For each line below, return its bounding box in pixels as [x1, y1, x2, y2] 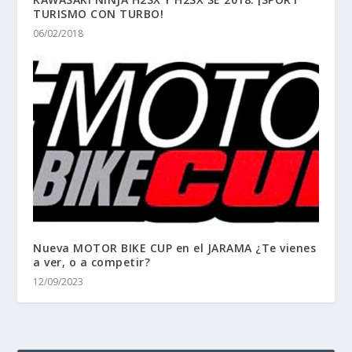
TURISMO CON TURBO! [33, 5, 164, 21]
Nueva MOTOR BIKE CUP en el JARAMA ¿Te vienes [33, 240, 317, 255]
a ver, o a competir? [33, 254, 151, 269]
